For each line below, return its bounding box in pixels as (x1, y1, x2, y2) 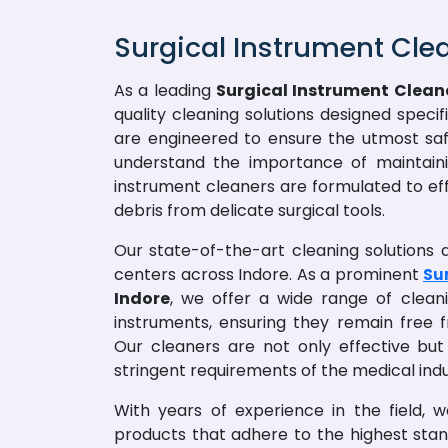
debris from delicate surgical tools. (114, 199, 385, 222)
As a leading (114, 79, 216, 102)
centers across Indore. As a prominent (114, 263, 423, 286)
